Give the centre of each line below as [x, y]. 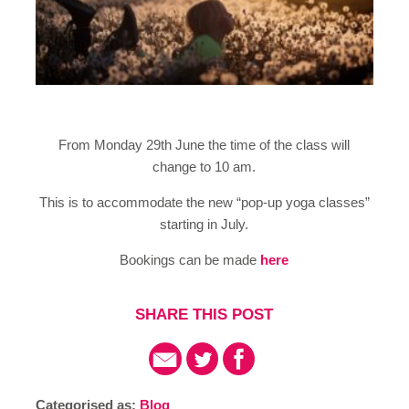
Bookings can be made [190, 260]
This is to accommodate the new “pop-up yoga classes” [204, 203]
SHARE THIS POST [204, 315]
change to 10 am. [204, 167]
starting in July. [204, 225]
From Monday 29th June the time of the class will [204, 145]
